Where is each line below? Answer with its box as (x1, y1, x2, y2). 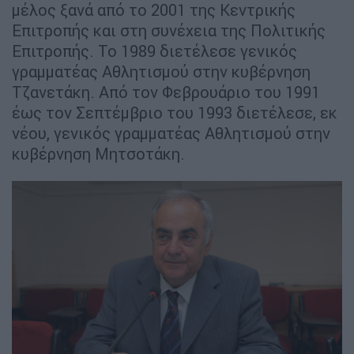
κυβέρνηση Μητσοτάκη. (12, 143, 185, 164)
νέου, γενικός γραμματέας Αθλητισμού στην (12, 122, 330, 143)
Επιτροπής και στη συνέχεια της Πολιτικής (12, 20, 326, 40)
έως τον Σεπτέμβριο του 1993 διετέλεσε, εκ (12, 102, 337, 122)
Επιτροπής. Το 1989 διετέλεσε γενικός (12, 40, 297, 61)
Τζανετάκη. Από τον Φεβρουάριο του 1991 (12, 81, 320, 102)
